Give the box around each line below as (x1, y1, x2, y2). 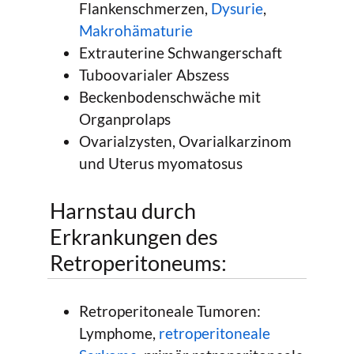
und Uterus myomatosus (79, 153, 243, 172)
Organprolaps (79, 109, 171, 128)
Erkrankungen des (49, 224, 218, 250)
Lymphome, (79, 323, 159, 342)
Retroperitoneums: (49, 250, 227, 277)
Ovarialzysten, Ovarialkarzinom (79, 131, 292, 150)
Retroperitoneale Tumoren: (79, 301, 261, 320)
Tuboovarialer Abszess (79, 65, 229, 84)
